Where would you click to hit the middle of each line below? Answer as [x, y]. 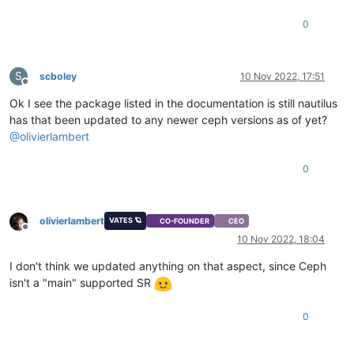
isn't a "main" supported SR [82, 282]
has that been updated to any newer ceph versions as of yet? [168, 120]
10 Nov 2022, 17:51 [282, 77]
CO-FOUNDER [185, 221]
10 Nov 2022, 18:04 [281, 239]
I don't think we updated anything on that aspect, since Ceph [168, 265]
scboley [58, 77]
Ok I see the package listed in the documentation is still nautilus [173, 104]
